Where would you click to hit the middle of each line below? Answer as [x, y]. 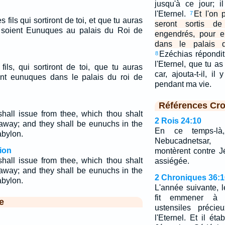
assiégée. [172, 161]
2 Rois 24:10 [178, 121]
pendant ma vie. [183, 84]
